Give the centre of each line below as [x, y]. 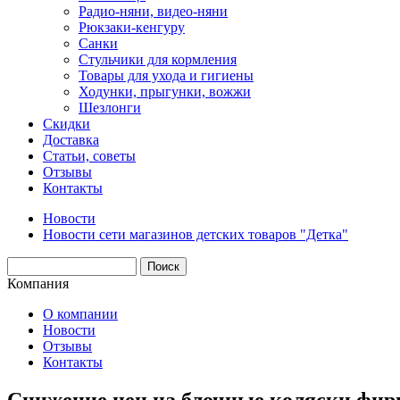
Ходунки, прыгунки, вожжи [165, 92]
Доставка [71, 140]
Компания [38, 284]
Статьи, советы [89, 156]
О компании [80, 314]
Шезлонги [110, 108]
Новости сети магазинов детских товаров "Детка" [196, 235]
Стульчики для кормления [158, 60]
